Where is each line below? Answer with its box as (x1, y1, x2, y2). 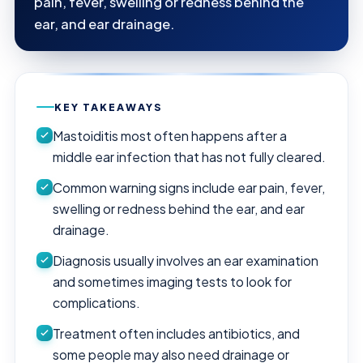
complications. (53, 293, 140, 311)
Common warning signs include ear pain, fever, (53, 178, 325, 196)
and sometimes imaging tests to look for (53, 272, 292, 290)
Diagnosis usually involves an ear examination (53, 251, 318, 269)
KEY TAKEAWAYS (54, 100, 162, 113)
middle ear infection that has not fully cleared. (53, 147, 326, 165)
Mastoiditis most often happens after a (53, 126, 287, 144)
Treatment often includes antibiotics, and (53, 324, 300, 342)
